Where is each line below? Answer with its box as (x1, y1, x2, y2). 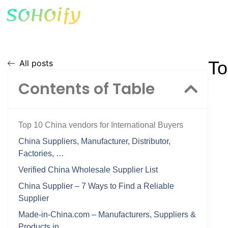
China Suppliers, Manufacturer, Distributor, (18, 137, 170, 146)
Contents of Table (18, 78, 155, 100)
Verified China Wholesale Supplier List (18, 165, 158, 174)
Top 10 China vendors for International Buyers (18, 121, 183, 129)
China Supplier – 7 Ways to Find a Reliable (18, 182, 174, 190)
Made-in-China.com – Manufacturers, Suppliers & (18, 210, 196, 219)
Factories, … (18, 149, 64, 158)
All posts (19, 58, 53, 68)
